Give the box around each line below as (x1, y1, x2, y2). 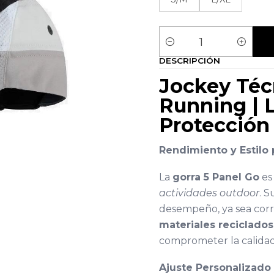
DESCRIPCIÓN (159, 56, 220, 65)
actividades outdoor (159, 187, 259, 199)
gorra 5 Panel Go (172, 171, 259, 183)
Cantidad (159, 43, 198, 54)
